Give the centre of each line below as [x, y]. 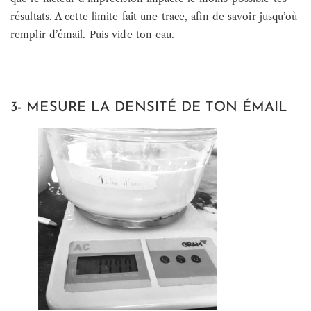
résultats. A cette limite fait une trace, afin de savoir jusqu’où [154, 16]
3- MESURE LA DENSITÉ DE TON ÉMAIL [149, 108]
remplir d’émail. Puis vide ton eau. [93, 34]
